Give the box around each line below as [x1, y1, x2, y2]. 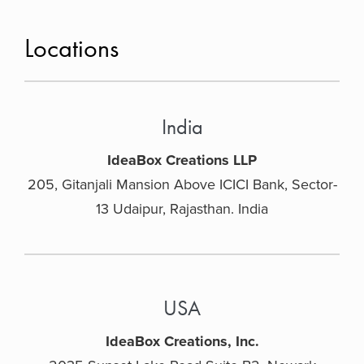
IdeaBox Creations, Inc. [105, 331, 259, 350]
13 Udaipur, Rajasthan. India [96, 199, 268, 218]
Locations [24, 31, 119, 65]
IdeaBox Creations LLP [107, 150, 257, 169]
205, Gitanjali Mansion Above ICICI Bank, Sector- [27, 175, 337, 193]
